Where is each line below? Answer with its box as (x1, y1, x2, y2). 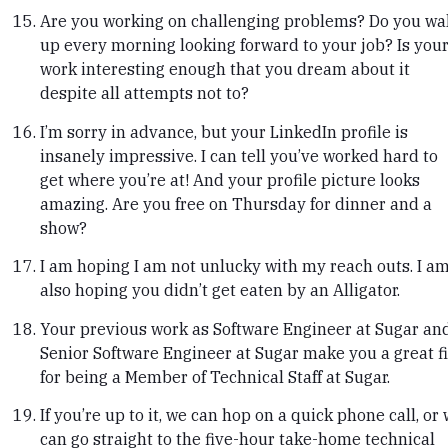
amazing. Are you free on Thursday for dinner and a (40, 193, 432, 214)
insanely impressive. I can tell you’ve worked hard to (40, 145, 438, 166)
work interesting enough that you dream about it (40, 59, 410, 80)
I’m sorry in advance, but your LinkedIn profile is (40, 121, 408, 142)
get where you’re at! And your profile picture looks (40, 169, 420, 190)
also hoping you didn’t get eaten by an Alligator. (40, 280, 400, 301)
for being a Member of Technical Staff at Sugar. (40, 366, 390, 387)
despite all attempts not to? (40, 83, 249, 104)
